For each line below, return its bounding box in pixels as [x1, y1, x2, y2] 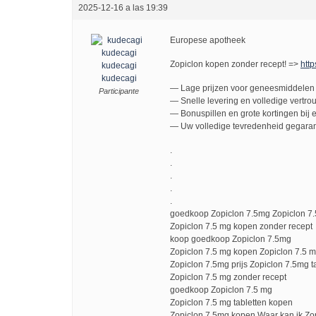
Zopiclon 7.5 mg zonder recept [170, 272, 286, 282]
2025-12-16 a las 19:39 [78, 3, 168, 13]
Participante [99, 87, 139, 95]
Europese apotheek [170, 35, 245, 45]
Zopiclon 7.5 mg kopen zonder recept [170, 221, 312, 231]
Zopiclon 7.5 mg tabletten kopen [170, 298, 293, 308]
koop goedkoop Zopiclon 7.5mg [170, 234, 291, 244]
